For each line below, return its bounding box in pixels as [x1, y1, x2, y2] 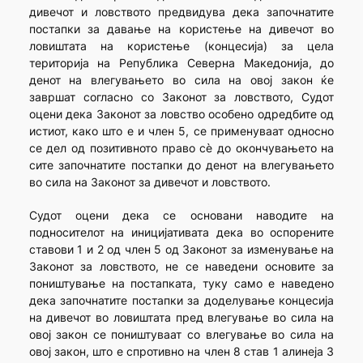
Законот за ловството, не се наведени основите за [28, 259, 335, 274]
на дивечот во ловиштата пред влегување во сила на [28, 310, 335, 325]
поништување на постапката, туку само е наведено [28, 276, 335, 291]
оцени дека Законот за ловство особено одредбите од [28, 107, 335, 122]
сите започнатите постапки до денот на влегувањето [28, 158, 335, 173]
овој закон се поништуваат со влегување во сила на [28, 327, 335, 342]
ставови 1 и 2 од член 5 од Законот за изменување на [28, 242, 335, 257]
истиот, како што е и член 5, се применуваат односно [28, 124, 335, 139]
